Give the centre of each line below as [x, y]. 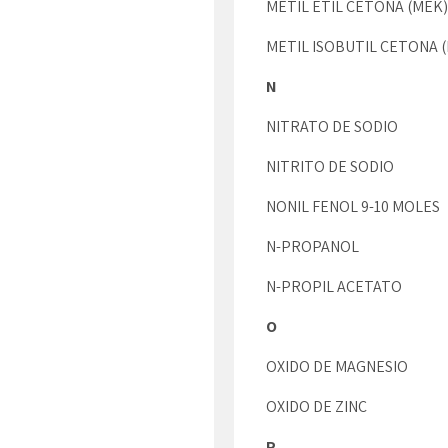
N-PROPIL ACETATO [334, 286]
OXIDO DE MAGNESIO [337, 366]
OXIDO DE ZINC [316, 406]
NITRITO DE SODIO [330, 166]
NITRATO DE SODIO [332, 126]
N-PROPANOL [312, 246]
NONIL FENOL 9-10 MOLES [353, 206]
